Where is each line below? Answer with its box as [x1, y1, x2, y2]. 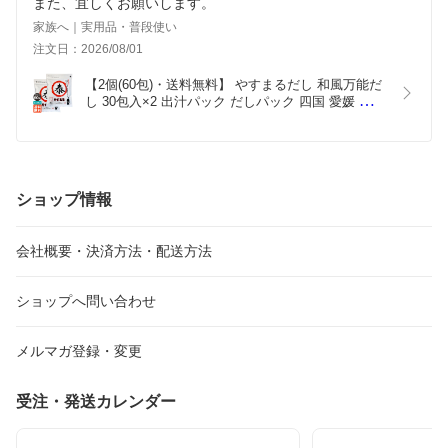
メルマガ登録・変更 [16, 343, 142, 360]
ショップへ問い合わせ [16, 293, 156, 310]
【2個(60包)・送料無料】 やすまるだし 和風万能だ [85, 77, 382, 93]
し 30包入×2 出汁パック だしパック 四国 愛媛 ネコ [85, 94, 385, 110]
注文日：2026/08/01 [33, 42, 143, 57]
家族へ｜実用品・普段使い [33, 20, 177, 35]
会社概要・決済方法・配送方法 [16, 243, 212, 260]
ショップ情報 [16, 191, 112, 209]
